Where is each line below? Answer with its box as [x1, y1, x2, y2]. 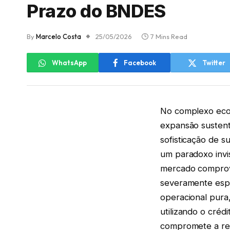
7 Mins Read [150, 32, 187, 41]
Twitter [202, 58, 225, 67]
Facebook [124, 58, 156, 67]
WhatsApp [52, 58, 87, 67]
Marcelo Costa [36, 32, 81, 41]
